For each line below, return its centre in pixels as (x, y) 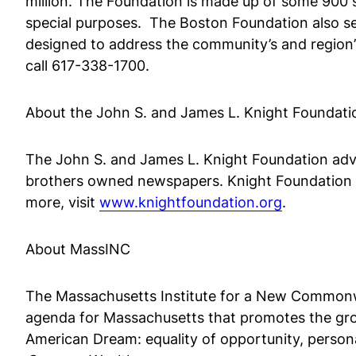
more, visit (62, 202)
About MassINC (78, 249)
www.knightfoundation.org (191, 202)
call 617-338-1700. (87, 66)
